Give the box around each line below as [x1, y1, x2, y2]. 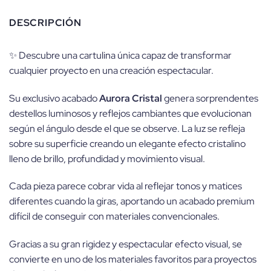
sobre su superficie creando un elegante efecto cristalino [9, 137, 246, 150]
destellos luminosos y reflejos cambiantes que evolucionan [9, 106, 252, 120]
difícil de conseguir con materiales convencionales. [9, 210, 220, 223]
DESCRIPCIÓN [9, 16, 82, 29]
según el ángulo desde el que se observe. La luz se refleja [9, 122, 245, 135]
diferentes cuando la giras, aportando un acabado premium [9, 195, 255, 208]
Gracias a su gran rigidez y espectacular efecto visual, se [9, 238, 242, 251]
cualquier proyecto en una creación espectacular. [9, 64, 214, 77]
